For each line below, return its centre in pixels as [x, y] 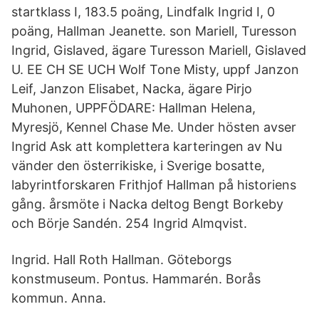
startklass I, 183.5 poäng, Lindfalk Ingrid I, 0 [143, 12]
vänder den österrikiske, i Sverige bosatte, [138, 166]
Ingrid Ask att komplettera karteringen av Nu [147, 146]
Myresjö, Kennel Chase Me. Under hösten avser [154, 127]
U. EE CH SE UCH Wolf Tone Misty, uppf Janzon [155, 69]
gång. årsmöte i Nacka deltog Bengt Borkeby [147, 204]
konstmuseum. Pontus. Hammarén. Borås [136, 279]
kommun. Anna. [59, 298]
